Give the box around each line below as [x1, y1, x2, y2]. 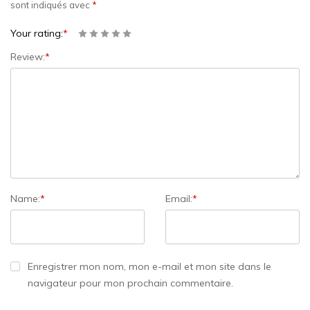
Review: [10, 51, 45, 63]
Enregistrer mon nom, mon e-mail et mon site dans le [28, 260, 271, 273]
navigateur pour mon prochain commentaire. [28, 277, 233, 289]
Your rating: [10, 27, 63, 39]
